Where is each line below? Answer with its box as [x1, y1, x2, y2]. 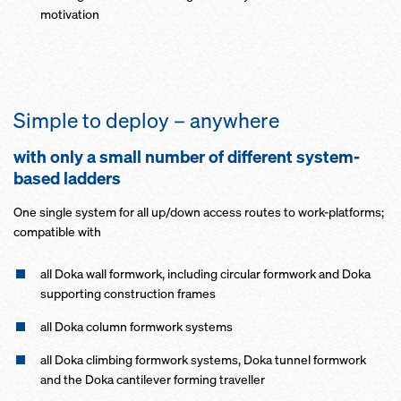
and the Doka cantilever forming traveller [40, 371, 265, 388]
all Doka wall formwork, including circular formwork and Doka [40, 265, 371, 282]
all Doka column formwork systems [40, 318, 233, 335]
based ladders [13, 167, 124, 189]
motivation [40, 5, 99, 22]
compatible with [13, 223, 101, 240]
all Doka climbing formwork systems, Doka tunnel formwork [40, 351, 366, 368]
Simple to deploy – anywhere [13, 107, 279, 134]
